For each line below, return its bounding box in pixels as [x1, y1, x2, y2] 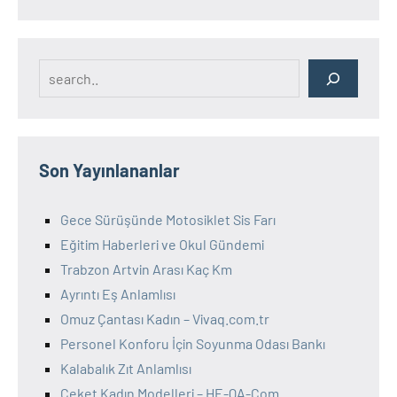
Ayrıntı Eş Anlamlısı [60, 285, 175, 303]
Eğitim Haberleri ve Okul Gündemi [60, 236, 264, 253]
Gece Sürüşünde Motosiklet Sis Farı [60, 211, 276, 229]
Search [38, 61, 82, 79]
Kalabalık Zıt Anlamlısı [60, 360, 191, 378]
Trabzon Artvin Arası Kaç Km [60, 261, 232, 278]
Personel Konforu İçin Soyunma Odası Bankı [60, 335, 325, 353]
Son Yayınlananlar [39, 160, 180, 182]
